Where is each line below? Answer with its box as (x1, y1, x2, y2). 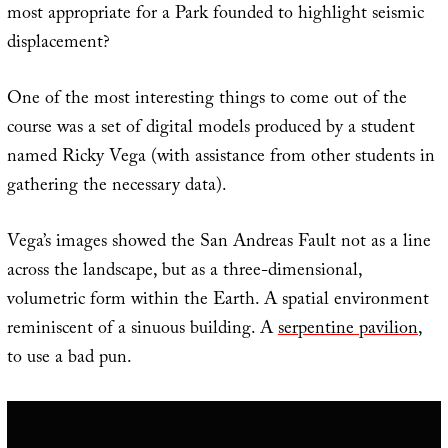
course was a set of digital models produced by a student (6, 113, 415, 145)
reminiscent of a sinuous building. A (6, 314, 278, 346)
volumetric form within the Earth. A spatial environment (6, 285, 429, 317)
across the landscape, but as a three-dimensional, (6, 256, 362, 288)
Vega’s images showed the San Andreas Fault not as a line (6, 227, 431, 259)
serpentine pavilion (277, 314, 418, 346)
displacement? (6, 28, 110, 60)
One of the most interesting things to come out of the (6, 84, 407, 116)
